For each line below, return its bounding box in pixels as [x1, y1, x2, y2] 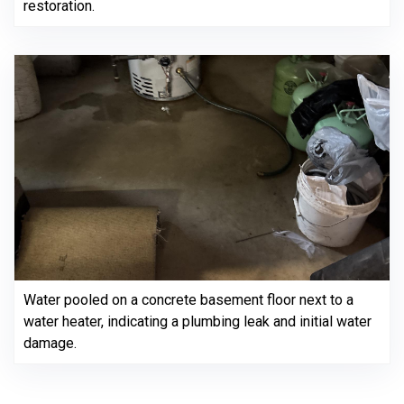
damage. [23, 335, 77, 352]
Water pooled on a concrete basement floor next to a [23, 291, 353, 308]
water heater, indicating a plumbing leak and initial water [23, 313, 372, 330]
